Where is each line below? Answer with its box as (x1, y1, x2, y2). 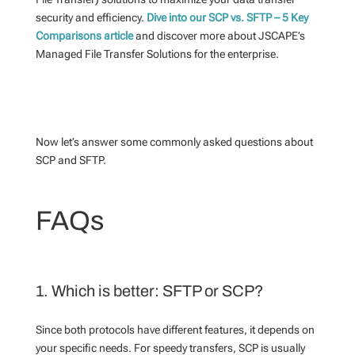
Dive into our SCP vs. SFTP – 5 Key (146, 11, 308, 24)
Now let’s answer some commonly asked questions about (35, 136, 313, 148)
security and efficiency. (35, 11, 147, 24)
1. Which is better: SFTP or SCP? (35, 282, 264, 300)
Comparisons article (35, 29, 133, 42)
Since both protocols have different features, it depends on (35, 323, 315, 336)
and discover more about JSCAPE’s (132, 29, 305, 42)
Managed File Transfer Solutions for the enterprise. (35, 48, 281, 60)
